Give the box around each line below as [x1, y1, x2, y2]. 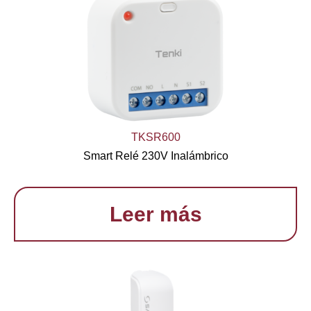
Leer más [109, 203, 202, 226]
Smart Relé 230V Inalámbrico [83, 150, 228, 162]
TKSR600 [131, 131, 180, 143]
